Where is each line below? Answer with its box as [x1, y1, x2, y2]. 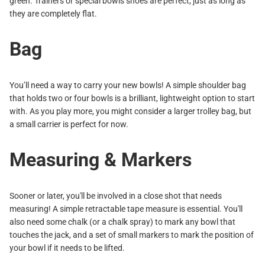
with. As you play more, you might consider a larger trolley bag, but [9, 106, 251, 116]
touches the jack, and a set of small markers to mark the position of [9, 230, 254, 240]
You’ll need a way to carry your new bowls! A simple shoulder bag [9, 80, 246, 90]
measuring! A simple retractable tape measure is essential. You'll [9, 203, 243, 214]
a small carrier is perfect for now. [9, 119, 128, 129]
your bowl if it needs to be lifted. [9, 243, 125, 253]
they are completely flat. [9, 8, 97, 18]
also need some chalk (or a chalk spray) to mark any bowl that [9, 216, 235, 227]
